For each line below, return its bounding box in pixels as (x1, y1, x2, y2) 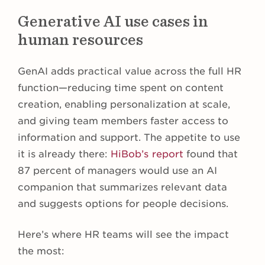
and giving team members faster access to (18, 115, 228, 127)
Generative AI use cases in (18, 13, 208, 30)
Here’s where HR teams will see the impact (18, 229, 229, 241)
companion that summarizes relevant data (18, 182, 227, 193)
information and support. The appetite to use (18, 132, 240, 144)
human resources (18, 31, 143, 49)
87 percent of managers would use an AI (18, 165, 217, 177)
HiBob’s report (111, 148, 183, 160)
